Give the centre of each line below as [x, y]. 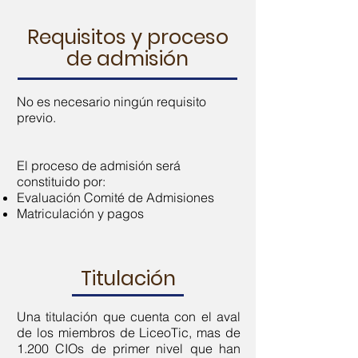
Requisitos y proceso [127, 37]
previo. [36, 117]
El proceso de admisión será [99, 165]
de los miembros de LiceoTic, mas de [129, 332]
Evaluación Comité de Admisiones [115, 197]
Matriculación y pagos [80, 213]
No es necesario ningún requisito [111, 101]
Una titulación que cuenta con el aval [129, 316]
